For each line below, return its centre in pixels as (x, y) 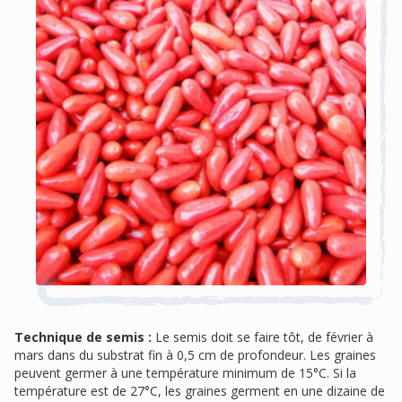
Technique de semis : (83, 336)
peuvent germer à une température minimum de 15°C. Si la (185, 372)
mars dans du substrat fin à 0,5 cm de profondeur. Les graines (195, 354)
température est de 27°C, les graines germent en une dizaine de (200, 390)
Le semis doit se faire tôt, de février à (262, 336)
